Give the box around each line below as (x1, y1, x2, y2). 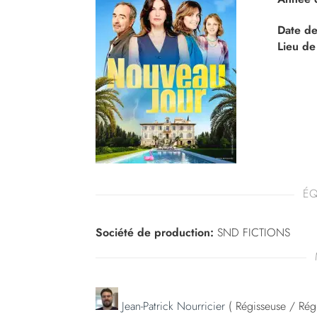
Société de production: (95, 224, 214, 241)
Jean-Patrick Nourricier (117, 298, 225, 314)
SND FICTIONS (213, 224, 290, 241)
